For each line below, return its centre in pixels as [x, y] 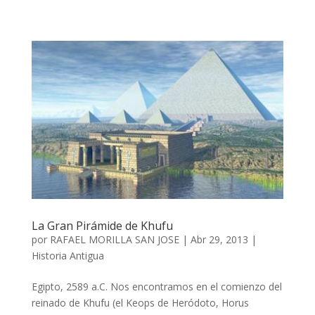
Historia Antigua [67, 256]
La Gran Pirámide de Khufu [102, 226]
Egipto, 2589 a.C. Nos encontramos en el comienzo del [156, 287]
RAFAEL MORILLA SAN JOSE [114, 240]
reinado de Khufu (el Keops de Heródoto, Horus [140, 303]
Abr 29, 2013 [219, 240]
